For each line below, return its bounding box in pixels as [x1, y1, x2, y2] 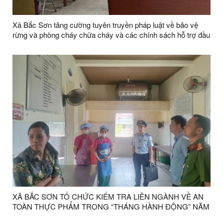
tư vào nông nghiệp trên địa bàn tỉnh [12, 39, 128, 50]
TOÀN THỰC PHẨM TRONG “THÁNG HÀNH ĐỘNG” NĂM [12, 201, 210, 212]
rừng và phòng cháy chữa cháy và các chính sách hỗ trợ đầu [12, 29, 210, 40]
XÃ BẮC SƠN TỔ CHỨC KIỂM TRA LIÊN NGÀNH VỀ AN [12, 191, 204, 202]
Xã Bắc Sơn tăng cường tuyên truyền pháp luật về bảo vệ [12, 19, 198, 30]
